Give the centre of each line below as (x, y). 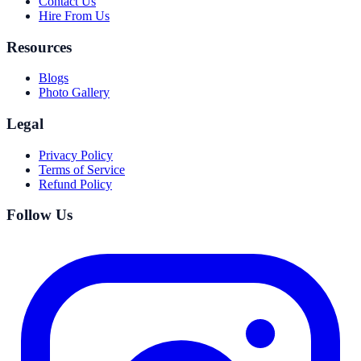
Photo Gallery (74, 93)
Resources (39, 47)
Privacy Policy (76, 155)
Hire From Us (74, 15)
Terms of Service (82, 169)
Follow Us (39, 215)
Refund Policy (75, 184)
